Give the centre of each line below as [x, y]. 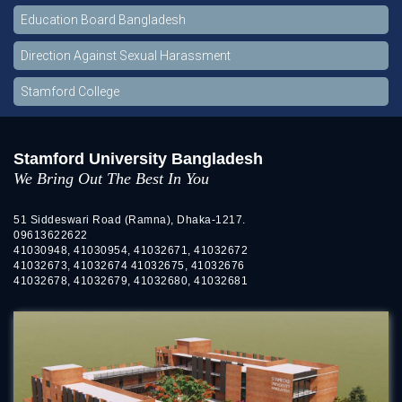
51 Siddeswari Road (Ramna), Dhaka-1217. [130, 220]
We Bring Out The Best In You [111, 179]
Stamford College [70, 92]
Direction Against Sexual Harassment [126, 56]
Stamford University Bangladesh [138, 159]
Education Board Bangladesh [103, 20]
